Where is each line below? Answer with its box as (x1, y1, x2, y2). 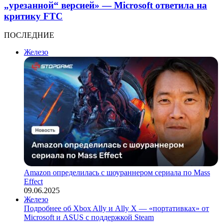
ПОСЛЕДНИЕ (4, 31, 54, 40)
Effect (24, 177, 43, 186)
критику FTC (4, 10, 63, 21)
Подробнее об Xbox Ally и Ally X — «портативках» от (24, 204, 209, 213)
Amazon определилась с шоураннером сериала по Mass (24, 168, 210, 177)
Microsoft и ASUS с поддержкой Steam (24, 213, 154, 222)
